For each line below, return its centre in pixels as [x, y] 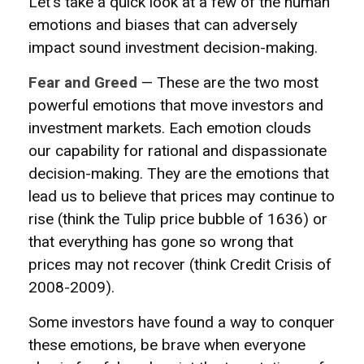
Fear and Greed [83, 82]
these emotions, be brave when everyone [167, 345]
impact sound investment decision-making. [173, 48]
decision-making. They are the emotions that [179, 173]
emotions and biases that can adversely [163, 25]
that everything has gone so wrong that [161, 242]
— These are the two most [228, 82]
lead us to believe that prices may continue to [182, 196]
